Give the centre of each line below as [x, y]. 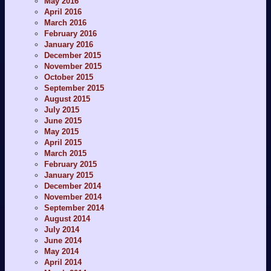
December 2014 [73, 186]
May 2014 [61, 251]
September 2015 [74, 88]
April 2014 [63, 262]
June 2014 [63, 240]
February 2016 [70, 33]
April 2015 [63, 142]
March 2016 [65, 22]
